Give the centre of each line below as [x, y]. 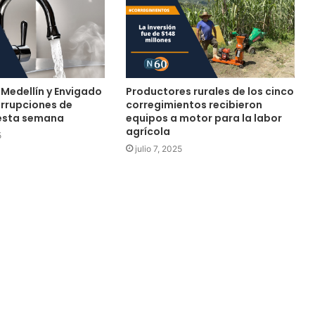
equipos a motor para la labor [204, 118]
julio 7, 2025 [158, 149]
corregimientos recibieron [194, 105]
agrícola [148, 132]
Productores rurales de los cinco [210, 92]
